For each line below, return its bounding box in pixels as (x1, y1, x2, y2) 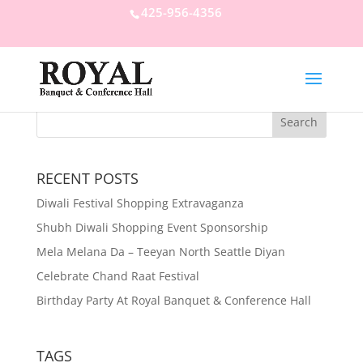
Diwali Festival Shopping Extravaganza (36, 195, 244, 211)
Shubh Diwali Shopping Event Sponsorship (36, 220, 268, 236)
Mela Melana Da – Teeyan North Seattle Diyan (36, 244, 285, 260)
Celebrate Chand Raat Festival (36, 268, 199, 284)
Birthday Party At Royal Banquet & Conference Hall (36, 293, 311, 309)
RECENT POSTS (36, 169, 139, 189)
